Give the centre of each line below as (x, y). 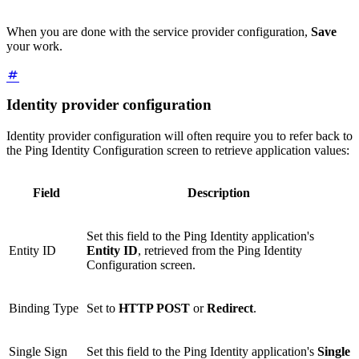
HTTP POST (156, 308)
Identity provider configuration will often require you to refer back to (179, 135)
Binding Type (44, 308)
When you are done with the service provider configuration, (159, 32)
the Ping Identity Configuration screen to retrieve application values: (178, 150)
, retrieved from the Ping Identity (220, 250)
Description (218, 192)
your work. (34, 46)
